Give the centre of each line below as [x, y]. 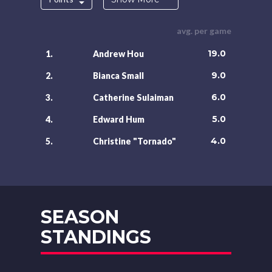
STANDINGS [96, 237]
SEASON [80, 217]
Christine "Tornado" [135, 141]
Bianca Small [119, 76]
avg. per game [204, 31]
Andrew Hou [119, 54]
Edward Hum [119, 119]
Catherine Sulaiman [134, 97]
